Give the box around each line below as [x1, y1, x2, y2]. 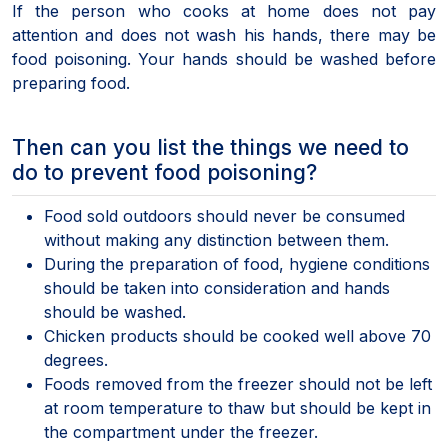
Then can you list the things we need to [12, 134, 409, 160]
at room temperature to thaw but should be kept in [44, 397, 431, 418]
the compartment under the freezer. [44, 421, 318, 442]
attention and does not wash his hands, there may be [12, 24, 436, 45]
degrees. [44, 349, 108, 370]
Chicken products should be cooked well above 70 [44, 325, 431, 346]
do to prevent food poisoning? [12, 159, 317, 185]
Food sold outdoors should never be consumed [44, 205, 405, 226]
